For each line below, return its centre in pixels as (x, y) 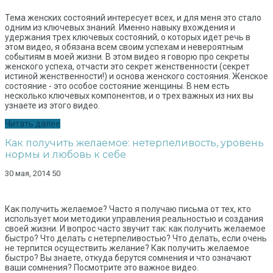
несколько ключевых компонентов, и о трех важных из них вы (129, 96)
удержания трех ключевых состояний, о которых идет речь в (128, 37)
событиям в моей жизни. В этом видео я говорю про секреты (127, 57)
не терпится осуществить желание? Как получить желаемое (127, 248)
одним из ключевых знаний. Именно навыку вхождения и (120, 28)
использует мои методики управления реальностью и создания (134, 219)
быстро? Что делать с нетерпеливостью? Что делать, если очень (136, 239)
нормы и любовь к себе (66, 155)
